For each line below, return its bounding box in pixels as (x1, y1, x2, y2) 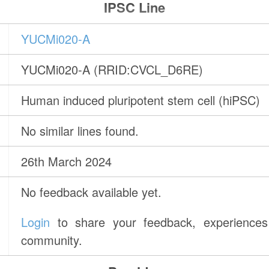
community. (21, 231, 83, 249)
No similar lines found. (21, 122, 139, 140)
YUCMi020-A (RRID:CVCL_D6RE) (21, 61, 204, 79)
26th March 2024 (21, 153, 112, 171)
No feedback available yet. (21, 183, 162, 201)
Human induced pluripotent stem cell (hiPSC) (21, 91, 261, 109)
